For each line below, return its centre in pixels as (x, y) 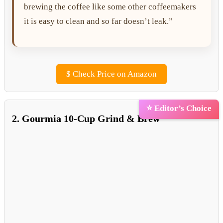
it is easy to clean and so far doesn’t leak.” (98, 21)
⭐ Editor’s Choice (179, 108)
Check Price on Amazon (114, 74)
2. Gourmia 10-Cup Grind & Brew (86, 118)
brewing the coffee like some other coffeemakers (110, 6)
